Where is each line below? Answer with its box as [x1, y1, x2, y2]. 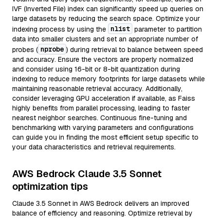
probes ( [12, 45, 38, 54]
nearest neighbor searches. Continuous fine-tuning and [12, 113, 187, 122]
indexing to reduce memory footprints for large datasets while [12, 74, 205, 83]
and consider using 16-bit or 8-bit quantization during [12, 65, 180, 73]
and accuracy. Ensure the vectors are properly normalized [12, 55, 193, 64]
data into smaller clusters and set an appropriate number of [12, 35, 198, 43]
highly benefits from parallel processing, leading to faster [12, 104, 190, 112]
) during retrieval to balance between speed [66, 45, 203, 54]
